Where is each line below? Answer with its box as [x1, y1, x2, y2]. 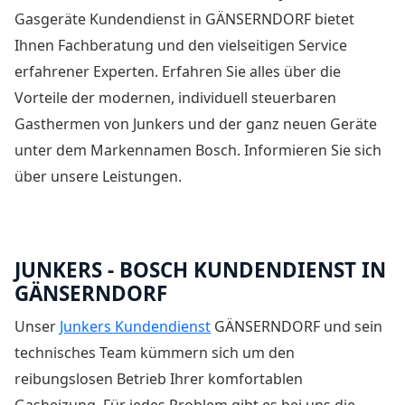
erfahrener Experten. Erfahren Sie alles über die [14, 61, 341, 81]
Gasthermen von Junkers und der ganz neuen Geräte [14, 113, 377, 134]
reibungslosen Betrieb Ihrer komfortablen [14, 369, 303, 390]
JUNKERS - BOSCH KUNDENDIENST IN [14, 255, 386, 284]
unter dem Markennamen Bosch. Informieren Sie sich [14, 139, 381, 160]
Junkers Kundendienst [60, 316, 211, 337]
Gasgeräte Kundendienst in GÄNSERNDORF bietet [14, 8, 354, 29]
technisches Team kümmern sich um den [14, 343, 295, 363]
